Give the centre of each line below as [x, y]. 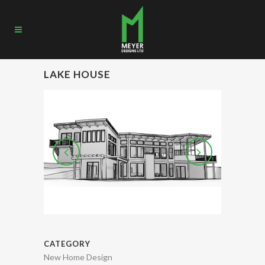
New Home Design [78, 257]
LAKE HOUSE [77, 74]
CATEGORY [67, 244]
